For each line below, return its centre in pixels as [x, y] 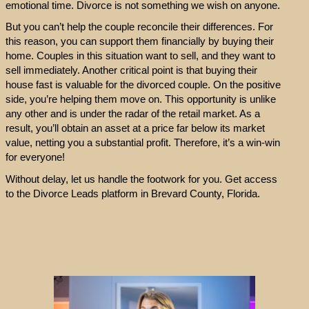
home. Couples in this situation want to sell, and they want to [140, 56]
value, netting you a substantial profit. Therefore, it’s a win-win [142, 143]
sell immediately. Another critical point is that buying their [131, 70]
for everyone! [35, 157]
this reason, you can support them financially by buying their [139, 41]
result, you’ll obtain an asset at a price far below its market [135, 128]
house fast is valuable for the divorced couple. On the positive [143, 85]
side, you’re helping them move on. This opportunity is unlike [140, 99]
